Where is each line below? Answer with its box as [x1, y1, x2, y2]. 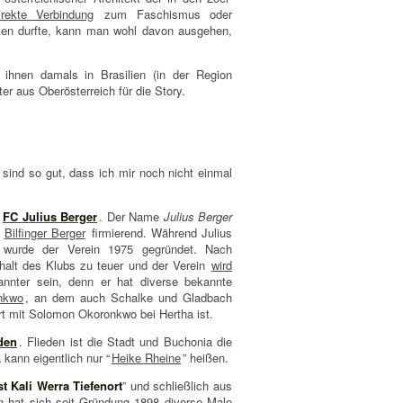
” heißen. [183, 349, 229, 366]
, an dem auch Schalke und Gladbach [25, 289, 233, 306]
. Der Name [99, 208, 164, 225]
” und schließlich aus [122, 377, 233, 394]
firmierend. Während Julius [86, 224, 233, 241]
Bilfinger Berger [4, 224, 85, 241]
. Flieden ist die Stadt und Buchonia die [18, 333, 233, 350]
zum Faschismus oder [95, 5, 233, 22]
